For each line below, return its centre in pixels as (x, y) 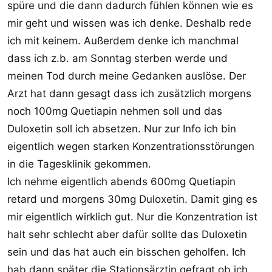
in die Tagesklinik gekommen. (79, 164)
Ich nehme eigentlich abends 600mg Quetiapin (121, 182)
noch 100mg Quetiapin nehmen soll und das (115, 111)
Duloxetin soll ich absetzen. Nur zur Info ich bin (122, 129)
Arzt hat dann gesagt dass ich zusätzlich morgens (129, 93)
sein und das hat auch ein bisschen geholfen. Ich (127, 252)
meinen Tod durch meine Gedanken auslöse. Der (127, 76)
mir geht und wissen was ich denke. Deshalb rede (129, 23)
